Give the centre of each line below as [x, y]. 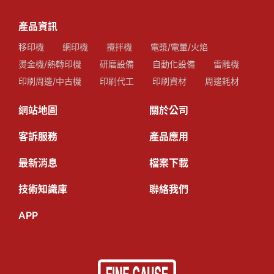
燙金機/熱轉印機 [50, 64]
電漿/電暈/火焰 [179, 47]
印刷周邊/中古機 [50, 81]
